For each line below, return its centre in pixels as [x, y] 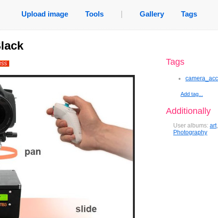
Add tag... [192, 94]
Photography [190, 132]
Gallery [152, 14]
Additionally [188, 111]
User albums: [191, 126]
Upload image [45, 14]
